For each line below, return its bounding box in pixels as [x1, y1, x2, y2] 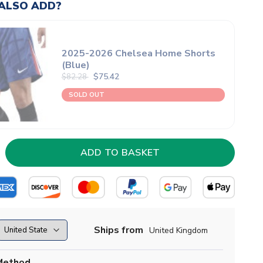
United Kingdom [149, 224, 208, 236]
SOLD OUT [68, 90, 104, 99]
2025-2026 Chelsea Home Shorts [61, 47, 215, 60]
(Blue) [61, 59, 90, 72]
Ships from [94, 224, 144, 237]
